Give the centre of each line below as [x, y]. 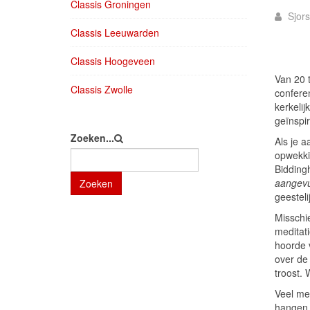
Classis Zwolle [102, 89]
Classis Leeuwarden [115, 33]
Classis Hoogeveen [113, 61]
